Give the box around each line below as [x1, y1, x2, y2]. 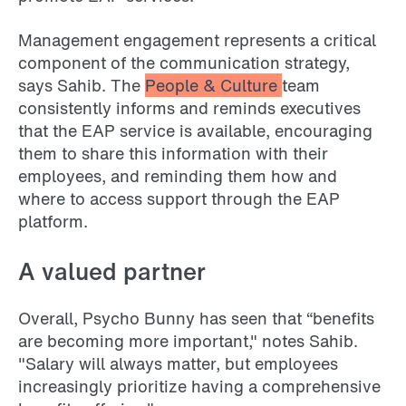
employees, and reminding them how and [18, 163, 337, 188]
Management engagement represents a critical [18, 27, 376, 52]
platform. [18, 208, 92, 233]
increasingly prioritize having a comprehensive [18, 374, 381, 399]
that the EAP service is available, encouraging [18, 118, 372, 142]
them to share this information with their [18, 140, 328, 165]
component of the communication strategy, [18, 50, 350, 74]
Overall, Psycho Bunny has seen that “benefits [18, 306, 374, 331]
